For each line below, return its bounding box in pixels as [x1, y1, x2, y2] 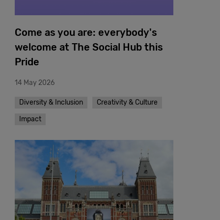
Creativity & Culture [97, 98, 158, 107]
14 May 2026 [15, 79, 55, 87]
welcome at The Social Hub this [15, 41, 163, 54]
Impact [19, 115, 41, 124]
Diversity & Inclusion [19, 98, 83, 107]
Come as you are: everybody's [15, 27, 157, 39]
